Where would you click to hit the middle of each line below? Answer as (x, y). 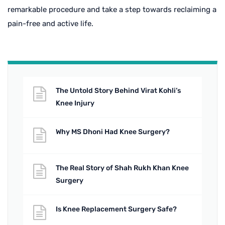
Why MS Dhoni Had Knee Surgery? (113, 132)
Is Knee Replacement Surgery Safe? (116, 209)
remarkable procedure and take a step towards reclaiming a (112, 9)
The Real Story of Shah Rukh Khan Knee (122, 168)
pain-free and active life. (50, 23)
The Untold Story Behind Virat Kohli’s (118, 90)
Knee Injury (75, 103)
